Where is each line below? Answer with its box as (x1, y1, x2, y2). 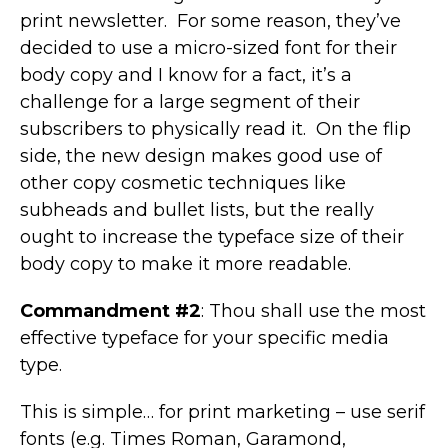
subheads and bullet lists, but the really (20, 198, 374, 221)
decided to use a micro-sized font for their (20, 36, 397, 59)
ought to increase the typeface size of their (20, 225, 404, 248)
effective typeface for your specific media (20, 326, 389, 349)
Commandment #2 (20, 299, 201, 322)
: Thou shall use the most (201, 299, 426, 322)
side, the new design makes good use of (20, 144, 382, 167)
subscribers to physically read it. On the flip (20, 117, 411, 140)
